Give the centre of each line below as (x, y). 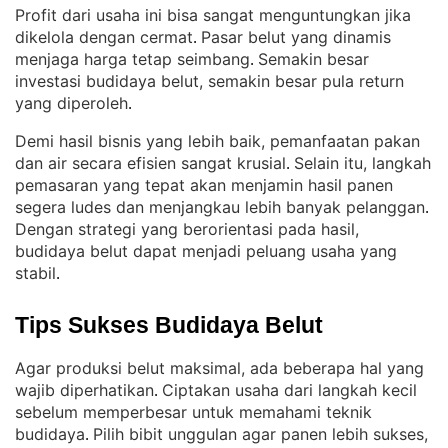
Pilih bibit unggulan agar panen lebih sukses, (260, 434)
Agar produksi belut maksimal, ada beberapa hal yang (219, 368)
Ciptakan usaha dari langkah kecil (289, 390)
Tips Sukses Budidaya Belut (169, 325)
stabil (35, 273)
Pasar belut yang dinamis (296, 37)
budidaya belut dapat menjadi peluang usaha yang (206, 251)
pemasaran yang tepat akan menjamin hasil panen (204, 185)
